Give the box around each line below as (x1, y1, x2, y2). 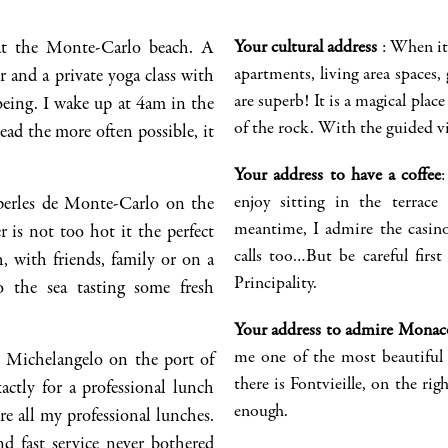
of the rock (234, 120, 310, 139)
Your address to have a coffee (234, 167, 442, 186)
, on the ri (362, 376, 433, 395)
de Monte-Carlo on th (35, 195, 207, 215)
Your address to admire (234, 322, 394, 341)
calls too (234, 248, 294, 267)
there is (234, 376, 291, 395)
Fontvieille (290, 376, 363, 395)
